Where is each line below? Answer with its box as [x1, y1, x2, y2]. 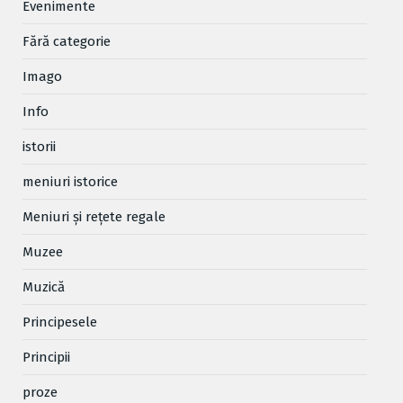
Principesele [22, 313, 97, 330]
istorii [22, 138, 56, 155]
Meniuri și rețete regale [22, 208, 166, 225]
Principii [22, 348, 70, 365]
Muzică [22, 278, 65, 295]
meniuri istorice [22, 173, 118, 190]
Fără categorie [22, 32, 111, 49]
